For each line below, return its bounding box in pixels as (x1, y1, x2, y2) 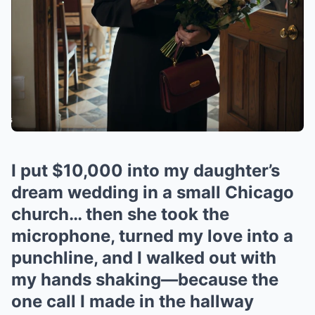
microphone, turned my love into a (11, 226, 293, 247)
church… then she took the (11, 204, 229, 225)
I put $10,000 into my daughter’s (11, 160, 280, 181)
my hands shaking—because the (11, 269, 278, 290)
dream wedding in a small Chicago (11, 182, 294, 203)
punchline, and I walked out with (11, 247, 276, 269)
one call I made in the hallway (11, 291, 254, 312)
